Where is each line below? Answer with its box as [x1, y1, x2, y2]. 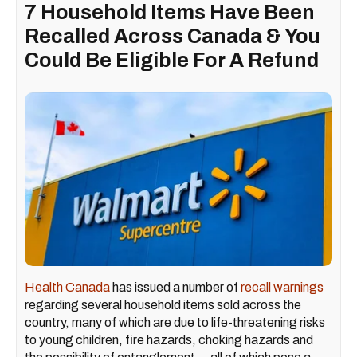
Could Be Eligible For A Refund [25, 49, 319, 72]
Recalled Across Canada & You [25, 25, 320, 48]
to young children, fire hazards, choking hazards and [25, 332, 313, 347]
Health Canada [25, 280, 110, 294]
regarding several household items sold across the [25, 297, 301, 312]
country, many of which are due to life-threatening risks [25, 315, 325, 329]
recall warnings [241, 280, 324, 294]
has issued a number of [110, 280, 241, 294]
